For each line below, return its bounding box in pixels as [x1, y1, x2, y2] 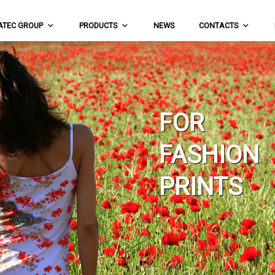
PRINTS [159, 172, 242, 201]
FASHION [159, 140, 259, 169]
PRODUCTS [79, 21, 117, 30]
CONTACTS [199, 21, 238, 30]
